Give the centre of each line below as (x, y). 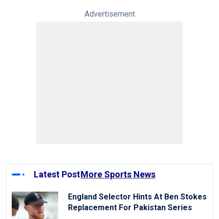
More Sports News (118, 175)
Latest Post (57, 175)
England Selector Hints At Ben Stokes (137, 197)
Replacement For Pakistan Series (130, 208)
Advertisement (109, 14)
